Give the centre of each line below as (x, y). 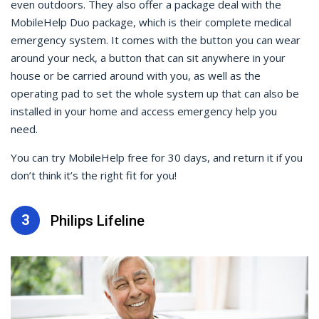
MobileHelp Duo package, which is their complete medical (151, 22)
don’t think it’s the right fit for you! (95, 176)
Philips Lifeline (98, 220)
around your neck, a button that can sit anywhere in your (148, 58)
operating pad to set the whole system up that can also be (155, 94)
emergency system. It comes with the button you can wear (156, 40)
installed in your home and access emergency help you (144, 111)
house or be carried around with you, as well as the (136, 76)
